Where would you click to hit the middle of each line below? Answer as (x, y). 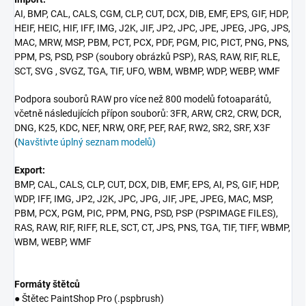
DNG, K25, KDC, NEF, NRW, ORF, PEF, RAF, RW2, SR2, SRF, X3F (142, 127)
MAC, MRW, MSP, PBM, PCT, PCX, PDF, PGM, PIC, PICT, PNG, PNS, (152, 42)
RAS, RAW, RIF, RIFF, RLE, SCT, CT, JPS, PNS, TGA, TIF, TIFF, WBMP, (152, 227)
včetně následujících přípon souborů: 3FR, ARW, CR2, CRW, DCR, (148, 113)
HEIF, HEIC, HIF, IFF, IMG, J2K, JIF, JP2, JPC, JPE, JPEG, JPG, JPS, (152, 28)
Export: (30, 170)
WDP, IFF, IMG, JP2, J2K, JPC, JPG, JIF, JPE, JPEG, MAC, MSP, (144, 198)
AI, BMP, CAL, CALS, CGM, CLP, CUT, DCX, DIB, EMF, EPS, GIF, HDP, (152, 13)
